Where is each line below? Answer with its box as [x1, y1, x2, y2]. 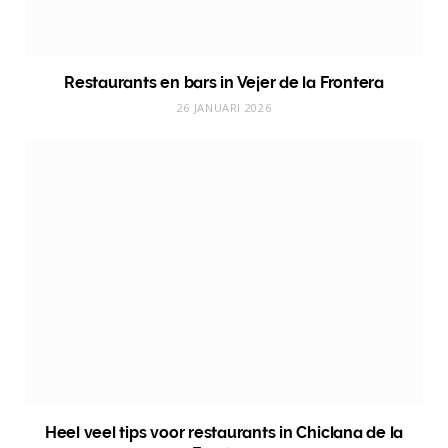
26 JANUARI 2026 [176, 99, 272, 115]
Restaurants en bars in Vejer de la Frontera [64, 72, 384, 92]
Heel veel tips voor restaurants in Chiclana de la [44, 423, 404, 443]
